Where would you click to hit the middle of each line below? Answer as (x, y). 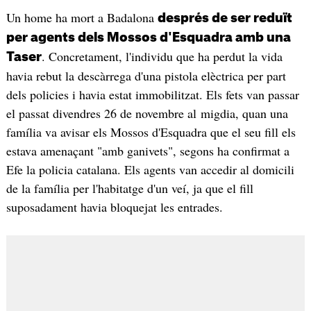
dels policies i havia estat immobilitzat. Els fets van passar (152, 95)
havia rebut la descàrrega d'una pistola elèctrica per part (146, 76)
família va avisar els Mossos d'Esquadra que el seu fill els (151, 132)
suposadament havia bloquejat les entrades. (114, 207)
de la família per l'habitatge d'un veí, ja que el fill (129, 188)
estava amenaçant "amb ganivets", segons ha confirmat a (148, 151)
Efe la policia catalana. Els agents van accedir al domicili (150, 170)
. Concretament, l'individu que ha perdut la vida (162, 57)
